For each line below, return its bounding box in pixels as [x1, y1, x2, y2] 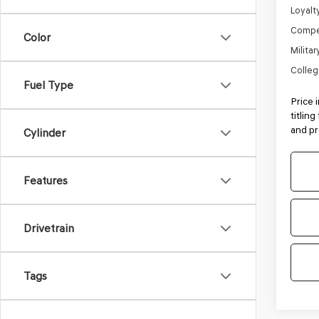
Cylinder [23, 126, 66, 140]
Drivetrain [23, 221, 74, 235]
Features [23, 174, 68, 187]
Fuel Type [23, 78, 73, 92]
